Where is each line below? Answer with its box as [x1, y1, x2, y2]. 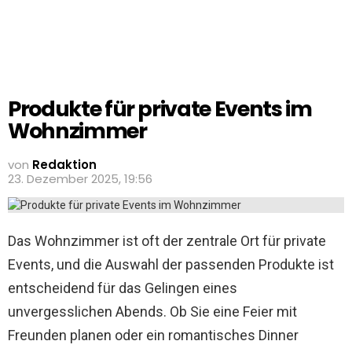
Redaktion [32, 156, 97, 173]
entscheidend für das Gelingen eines [8, 280, 237, 296]
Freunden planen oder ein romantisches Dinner [8, 327, 299, 343]
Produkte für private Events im [8, 94, 312, 123]
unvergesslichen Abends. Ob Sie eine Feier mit [8, 303, 297, 320]
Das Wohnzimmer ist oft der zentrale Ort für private [8, 233, 326, 249]
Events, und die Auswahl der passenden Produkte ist [8, 256, 334, 273]
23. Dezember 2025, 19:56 [8, 170, 152, 187]
